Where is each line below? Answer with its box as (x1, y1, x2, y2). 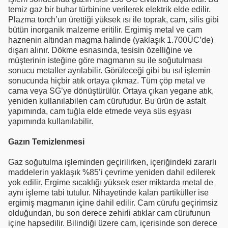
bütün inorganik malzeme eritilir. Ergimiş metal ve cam (8, 25, 202, 34)
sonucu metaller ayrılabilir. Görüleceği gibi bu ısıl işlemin (8, 66, 211, 75)
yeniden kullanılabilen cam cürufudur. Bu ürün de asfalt (8, 96, 206, 105)
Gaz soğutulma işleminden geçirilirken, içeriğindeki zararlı (8, 157, 216, 166)
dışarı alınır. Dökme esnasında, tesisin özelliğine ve (8, 45, 192, 54)
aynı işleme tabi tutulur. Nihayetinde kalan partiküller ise (8, 188, 209, 197)
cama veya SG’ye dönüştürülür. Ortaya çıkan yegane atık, (8, 86, 214, 95)
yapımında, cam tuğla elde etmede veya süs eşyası (8, 106, 191, 116)
